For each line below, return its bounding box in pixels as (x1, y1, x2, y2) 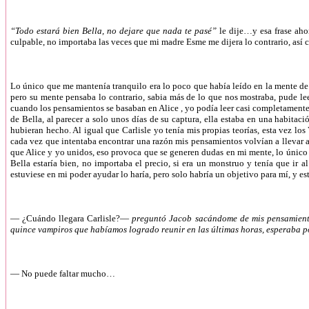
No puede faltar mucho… (21, 268, 117, 279)
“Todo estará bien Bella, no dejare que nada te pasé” (10, 26, 217, 36)
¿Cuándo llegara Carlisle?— (22, 213, 132, 223)
